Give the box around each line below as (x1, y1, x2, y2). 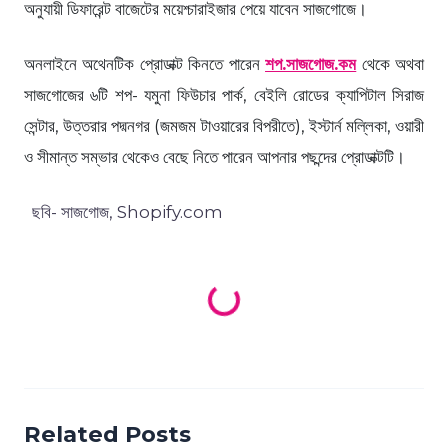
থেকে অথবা (356, 54, 425, 75)
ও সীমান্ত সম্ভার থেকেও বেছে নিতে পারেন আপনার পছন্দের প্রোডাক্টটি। (24, 147, 405, 168)
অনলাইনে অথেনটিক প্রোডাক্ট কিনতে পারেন (24, 54, 266, 75)
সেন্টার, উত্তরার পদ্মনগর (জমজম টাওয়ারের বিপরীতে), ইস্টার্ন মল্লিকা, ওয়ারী (24, 116, 424, 137)
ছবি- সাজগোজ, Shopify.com (24, 202, 223, 223)
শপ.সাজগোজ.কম (265, 54, 357, 75)
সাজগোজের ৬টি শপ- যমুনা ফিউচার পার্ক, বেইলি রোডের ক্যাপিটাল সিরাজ (24, 85, 424, 106)
